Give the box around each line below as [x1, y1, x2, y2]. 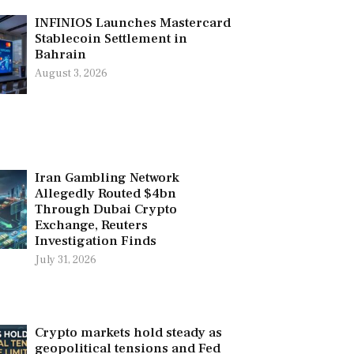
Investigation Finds [34, 232, 156, 250]
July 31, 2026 [34, 252, 96, 267]
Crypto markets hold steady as [34, 323, 222, 341]
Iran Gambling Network [34, 168, 179, 186]
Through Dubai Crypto [34, 200, 177, 218]
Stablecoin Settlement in [34, 29, 187, 47]
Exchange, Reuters [34, 216, 148, 234]
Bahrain [34, 45, 86, 63]
